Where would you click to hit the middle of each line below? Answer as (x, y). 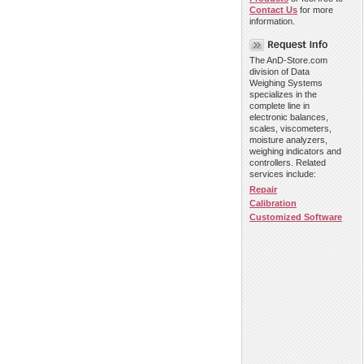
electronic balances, (289, 117)
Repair (263, 189)
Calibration (273, 203)
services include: (283, 174)
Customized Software (296, 217)
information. (272, 22)
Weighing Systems (286, 83)
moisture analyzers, (288, 140)
